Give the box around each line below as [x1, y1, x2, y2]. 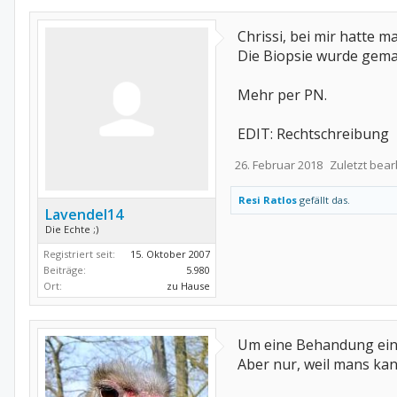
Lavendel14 [45, 204, 123, 224]
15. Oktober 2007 [130, 246, 210, 261]
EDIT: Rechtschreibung [237, 123, 389, 144]
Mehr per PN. [237, 84, 327, 105]
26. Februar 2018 [235, 156, 323, 173]
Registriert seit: [43, 246, 115, 261]
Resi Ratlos [238, 192, 297, 206]
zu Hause [167, 278, 210, 292]
